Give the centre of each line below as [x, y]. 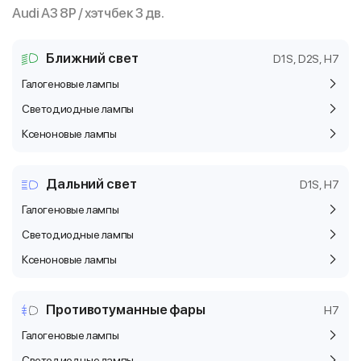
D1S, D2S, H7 [306, 58]
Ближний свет [92, 58]
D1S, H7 [319, 184]
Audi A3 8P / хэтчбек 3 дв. [88, 13]
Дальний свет [91, 184]
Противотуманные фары [126, 309]
